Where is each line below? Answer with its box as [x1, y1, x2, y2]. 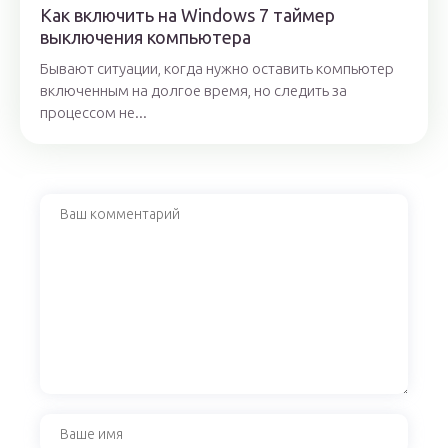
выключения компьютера [40, 27, 251, 48]
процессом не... [40, 104, 147, 122]
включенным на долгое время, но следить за [40, 82, 347, 100]
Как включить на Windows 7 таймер [40, 5, 335, 26]
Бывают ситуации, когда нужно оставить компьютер [40, 60, 394, 78]
